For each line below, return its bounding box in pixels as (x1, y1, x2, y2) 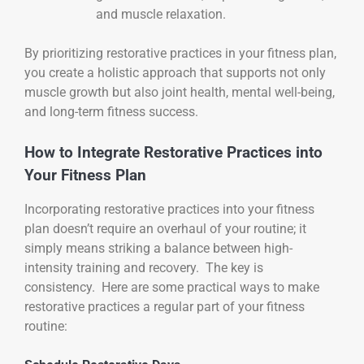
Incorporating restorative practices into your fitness (24, 201, 314, 217)
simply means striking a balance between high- (24, 240, 292, 256)
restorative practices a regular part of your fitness (24, 298, 305, 314)
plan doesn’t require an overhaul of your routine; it (24, 220, 306, 236)
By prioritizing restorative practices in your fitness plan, (24, 45, 336, 61)
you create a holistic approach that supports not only (24, 64, 326, 80)
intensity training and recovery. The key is (24, 259, 263, 275)
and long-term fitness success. (24, 103, 198, 119)
